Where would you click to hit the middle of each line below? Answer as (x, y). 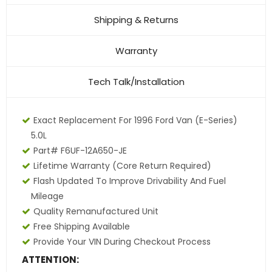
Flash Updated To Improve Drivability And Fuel (130, 181)
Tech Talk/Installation (136, 82)
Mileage (47, 196)
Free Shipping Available (82, 227)
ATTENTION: (50, 260)
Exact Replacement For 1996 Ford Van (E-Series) (135, 121)
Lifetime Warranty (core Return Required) (122, 166)
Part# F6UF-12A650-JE (80, 151)
